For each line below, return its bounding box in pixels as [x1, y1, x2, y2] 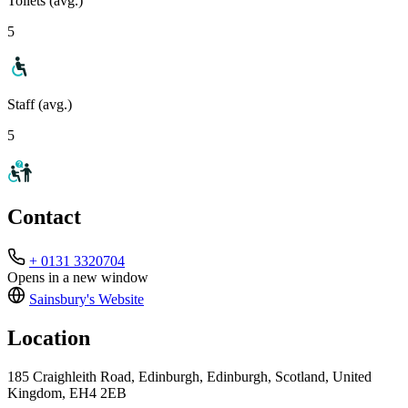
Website [95, 291, 144, 308]
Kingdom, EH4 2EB [7, 385, 127, 402]
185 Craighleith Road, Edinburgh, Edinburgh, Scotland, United [7, 369, 372, 385]
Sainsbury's [29, 291, 95, 308]
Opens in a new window [7, 270, 148, 286]
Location [7, 326, 90, 351]
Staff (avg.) [7, 96, 72, 112]
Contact [7, 205, 81, 229]
